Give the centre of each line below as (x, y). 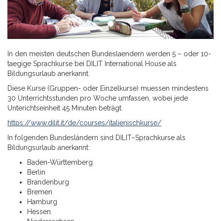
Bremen (40, 192)
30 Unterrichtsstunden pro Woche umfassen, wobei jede (98, 98)
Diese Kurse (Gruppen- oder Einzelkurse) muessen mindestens (108, 88)
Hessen (39, 211)
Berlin (36, 172)
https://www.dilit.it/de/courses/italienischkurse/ (84, 123)
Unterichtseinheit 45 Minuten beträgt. (65, 108)
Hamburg (42, 202)
